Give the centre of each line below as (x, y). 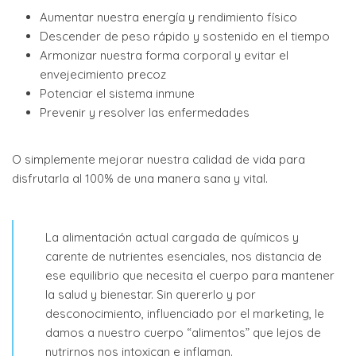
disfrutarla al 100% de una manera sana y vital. (140, 178)
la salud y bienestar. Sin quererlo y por (151, 294)
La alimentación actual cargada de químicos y (172, 237)
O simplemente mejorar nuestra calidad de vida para (159, 159)
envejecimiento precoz (103, 74)
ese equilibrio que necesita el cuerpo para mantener (190, 275)
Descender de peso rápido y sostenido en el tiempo (185, 36)
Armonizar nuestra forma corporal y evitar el (164, 55)
